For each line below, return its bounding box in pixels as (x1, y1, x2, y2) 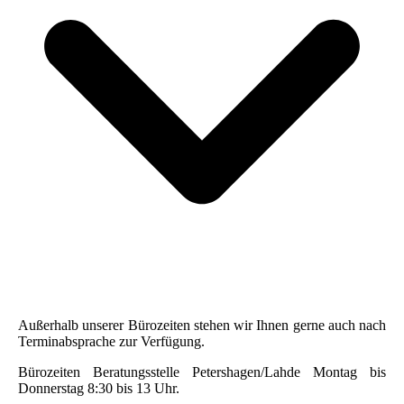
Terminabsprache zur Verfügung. (18, 333, 205, 349)
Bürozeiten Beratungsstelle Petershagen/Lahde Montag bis (18, 363, 386, 380)
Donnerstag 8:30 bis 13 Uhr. (18, 380, 179, 396)
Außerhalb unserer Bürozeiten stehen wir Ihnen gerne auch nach (18, 317, 386, 333)
